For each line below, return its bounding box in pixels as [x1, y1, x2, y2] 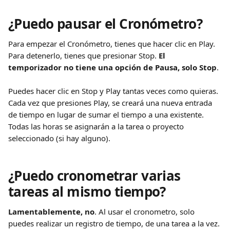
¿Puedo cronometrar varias [8, 166, 184, 185]
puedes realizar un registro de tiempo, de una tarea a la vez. [8, 218, 222, 228]
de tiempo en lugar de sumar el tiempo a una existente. [8, 109, 206, 120]
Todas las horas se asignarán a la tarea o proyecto [8, 121, 186, 131]
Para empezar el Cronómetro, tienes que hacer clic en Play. [8, 39, 217, 49]
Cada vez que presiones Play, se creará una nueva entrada [8, 98, 214, 108]
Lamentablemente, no [8, 206, 94, 217]
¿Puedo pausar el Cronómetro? [8, 14, 202, 33]
